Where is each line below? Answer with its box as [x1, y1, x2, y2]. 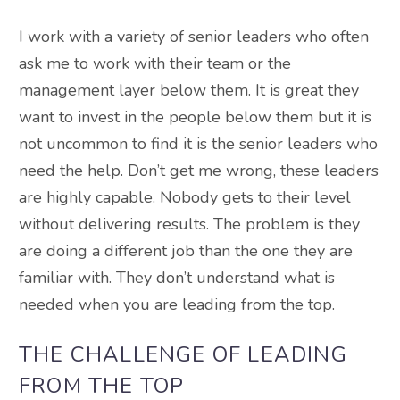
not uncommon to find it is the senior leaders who [19, 133, 378, 155]
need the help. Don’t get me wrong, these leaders [19, 160, 379, 182]
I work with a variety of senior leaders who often [19, 26, 369, 48]
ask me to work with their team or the [19, 53, 291, 75]
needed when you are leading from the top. [19, 294, 335, 316]
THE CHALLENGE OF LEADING [19, 340, 347, 370]
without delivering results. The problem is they [19, 213, 360, 236]
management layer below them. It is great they [19, 79, 359, 102]
